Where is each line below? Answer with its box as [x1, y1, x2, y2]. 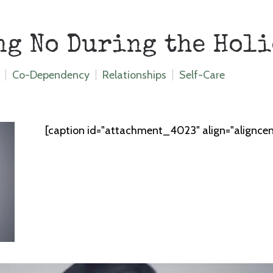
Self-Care [179, 68, 225, 82]
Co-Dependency [12, 68, 90, 82]
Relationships [102, 68, 166, 82]
